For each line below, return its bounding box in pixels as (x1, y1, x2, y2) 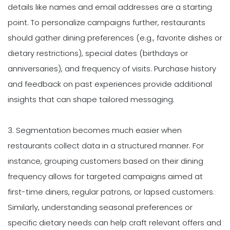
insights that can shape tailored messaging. (8, 93, 175, 105)
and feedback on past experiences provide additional (8, 78, 212, 89)
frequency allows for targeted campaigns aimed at (8, 170, 203, 182)
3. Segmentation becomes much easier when (8, 124, 182, 136)
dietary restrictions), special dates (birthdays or (8, 47, 188, 59)
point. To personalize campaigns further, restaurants (8, 16, 205, 28)
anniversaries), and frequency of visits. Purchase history (8, 63, 216, 74)
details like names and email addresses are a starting (8, 1, 212, 12)
